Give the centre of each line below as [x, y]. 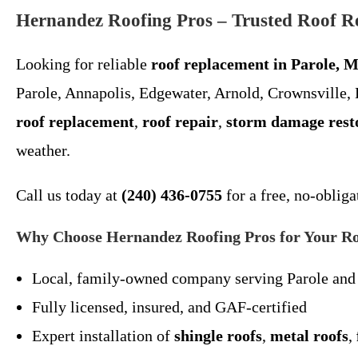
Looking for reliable [84, 64]
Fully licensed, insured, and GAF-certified [169, 307]
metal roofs [309, 336]
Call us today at [69, 195]
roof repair [180, 121]
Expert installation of [103, 336]
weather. [43, 150]
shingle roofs [218, 336]
